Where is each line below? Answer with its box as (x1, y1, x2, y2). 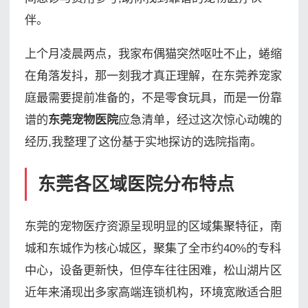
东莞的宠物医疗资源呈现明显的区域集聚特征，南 (24, 219, 282, 234)
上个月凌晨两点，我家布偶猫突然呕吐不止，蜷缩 (24, 47, 282, 61)
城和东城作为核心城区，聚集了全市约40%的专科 (24, 241, 281, 256)
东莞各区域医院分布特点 (37, 174, 234, 194)
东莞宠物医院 (47, 113, 118, 127)
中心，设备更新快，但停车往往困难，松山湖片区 (24, 263, 282, 278)
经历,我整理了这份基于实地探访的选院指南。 (24, 135, 262, 149)
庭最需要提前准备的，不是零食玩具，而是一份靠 (24, 91, 282, 105)
